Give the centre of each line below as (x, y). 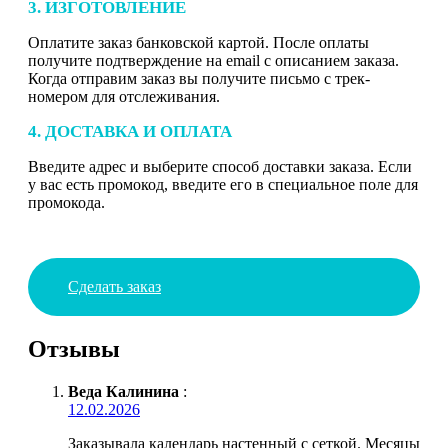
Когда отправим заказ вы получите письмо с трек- (199, 78)
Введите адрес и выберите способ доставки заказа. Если (220, 166)
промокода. (66, 202)
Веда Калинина (123, 391)
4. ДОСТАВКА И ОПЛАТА (130, 131)
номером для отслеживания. (124, 96)
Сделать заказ (114, 286)
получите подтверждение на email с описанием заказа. (213, 60)
